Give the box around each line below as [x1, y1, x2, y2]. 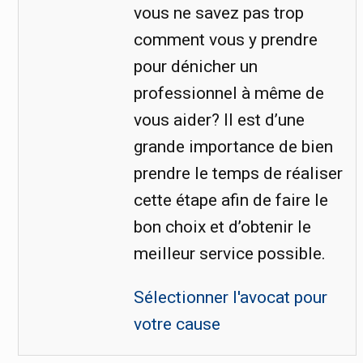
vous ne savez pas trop [133, 2, 304, 23]
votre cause [133, 314, 220, 334]
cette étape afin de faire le [133, 190, 328, 210]
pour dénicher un [133, 56, 258, 76]
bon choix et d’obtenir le [133, 216, 311, 237]
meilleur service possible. [133, 243, 326, 263]
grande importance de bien [133, 136, 333, 156]
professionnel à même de [133, 83, 324, 103]
